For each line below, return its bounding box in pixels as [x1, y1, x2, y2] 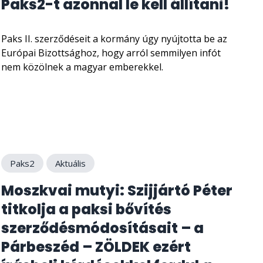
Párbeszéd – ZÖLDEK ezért [1, 237, 191, 257]
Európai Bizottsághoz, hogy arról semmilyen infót [1, 46, 221, 60]
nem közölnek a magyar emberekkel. [1, 60, 163, 74]
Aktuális [55, 157, 86, 169]
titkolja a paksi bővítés [1, 199, 171, 219]
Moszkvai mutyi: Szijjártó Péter [1, 180, 232, 200]
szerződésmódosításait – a [1, 218, 204, 238]
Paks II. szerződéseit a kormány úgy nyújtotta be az [1, 32, 227, 46]
